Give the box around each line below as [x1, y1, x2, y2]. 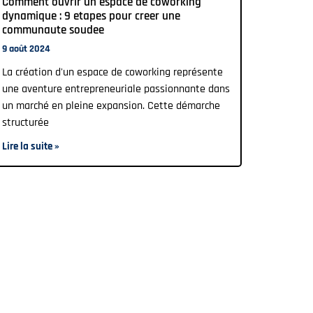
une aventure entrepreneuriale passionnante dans [2, 81, 230, 96]
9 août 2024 [2, 42, 50, 55]
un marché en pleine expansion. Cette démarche [2, 98, 220, 113]
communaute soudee [2, 22, 104, 38]
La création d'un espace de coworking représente [2, 64, 223, 80]
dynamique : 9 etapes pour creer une [2, 8, 180, 24]
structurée [2, 115, 49, 130]
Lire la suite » [2, 139, 59, 153]
